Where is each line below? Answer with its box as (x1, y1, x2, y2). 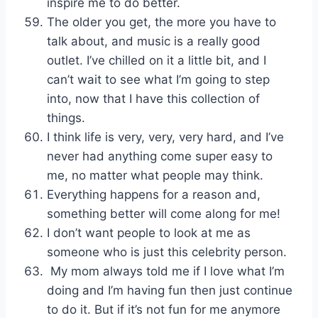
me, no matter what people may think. (47, 168, 263, 183)
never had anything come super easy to (47, 149, 273, 164)
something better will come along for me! (47, 207, 280, 221)
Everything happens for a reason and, (47, 187, 261, 202)
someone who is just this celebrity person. (47, 245, 287, 260)
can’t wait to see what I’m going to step (47, 72, 270, 87)
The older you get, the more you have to (47, 15, 276, 30)
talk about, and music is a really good (47, 34, 261, 49)
